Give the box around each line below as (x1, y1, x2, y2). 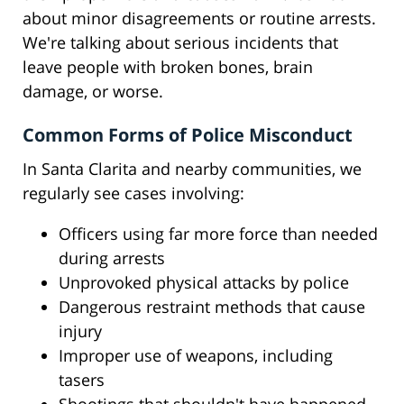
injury (59, 320, 102, 343)
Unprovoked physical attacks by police (59, 271, 349, 294)
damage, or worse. (23, 80, 163, 103)
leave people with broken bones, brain (23, 56, 313, 78)
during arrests (59, 247, 165, 270)
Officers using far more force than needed (59, 223, 378, 245)
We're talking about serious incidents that (23, 32, 338, 54)
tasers (59, 369, 105, 391)
